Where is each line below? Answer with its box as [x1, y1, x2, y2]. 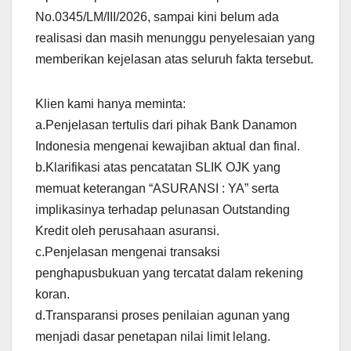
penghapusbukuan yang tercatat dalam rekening [35, 266, 303, 280]
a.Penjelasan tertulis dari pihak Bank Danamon [35, 118, 297, 132]
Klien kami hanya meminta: [35, 97, 186, 111]
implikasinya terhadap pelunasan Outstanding [35, 203, 290, 217]
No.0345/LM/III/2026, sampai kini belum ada [35, 10, 279, 24]
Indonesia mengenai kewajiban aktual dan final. [35, 139, 300, 154]
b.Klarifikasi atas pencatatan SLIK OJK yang [35, 161, 280, 175]
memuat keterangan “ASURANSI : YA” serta [35, 182, 279, 196]
